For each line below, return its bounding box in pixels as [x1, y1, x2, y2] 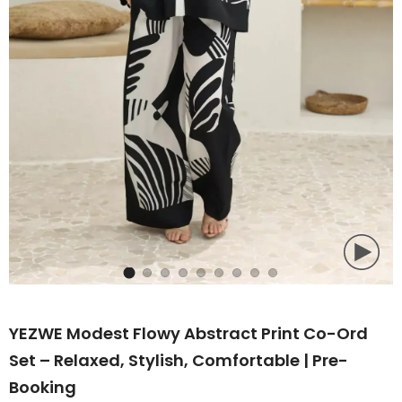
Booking [9, 376, 76, 399]
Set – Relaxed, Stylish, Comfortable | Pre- [9, 349, 348, 372]
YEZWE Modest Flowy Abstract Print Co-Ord [9, 322, 368, 345]
